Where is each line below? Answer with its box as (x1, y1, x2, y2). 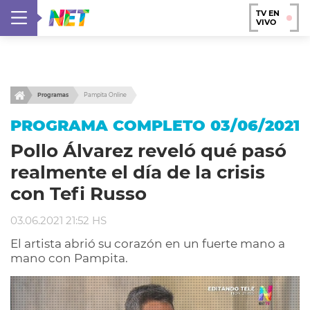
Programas (37, 91, 69, 98)
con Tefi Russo (10, 183, 147, 205)
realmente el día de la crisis (10, 161, 265, 183)
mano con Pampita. (10, 251, 128, 265)
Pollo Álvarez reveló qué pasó (10, 140, 286, 162)
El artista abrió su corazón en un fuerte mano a (10, 237, 285, 250)
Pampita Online (84, 91, 127, 98)
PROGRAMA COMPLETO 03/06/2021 (10, 116, 300, 134)
